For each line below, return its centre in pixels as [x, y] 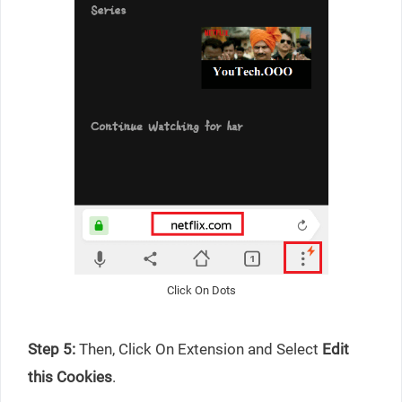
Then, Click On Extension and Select [199, 349]
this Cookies [70, 376]
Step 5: [52, 349]
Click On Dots [201, 291]
